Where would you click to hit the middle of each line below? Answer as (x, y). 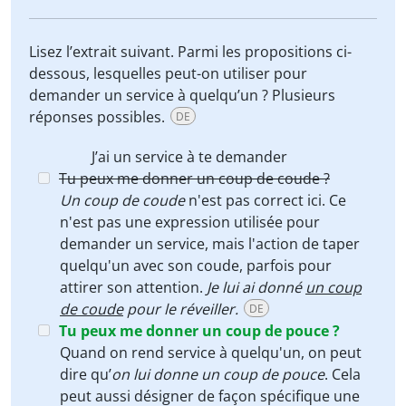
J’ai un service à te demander (189, 157)
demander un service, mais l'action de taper (210, 244)
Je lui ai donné (256, 287)
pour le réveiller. (181, 309)
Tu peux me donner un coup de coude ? (194, 179)
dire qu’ (86, 374)
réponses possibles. (99, 117)
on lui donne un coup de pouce (218, 374)
